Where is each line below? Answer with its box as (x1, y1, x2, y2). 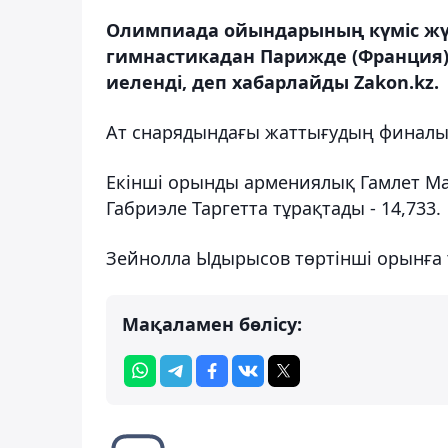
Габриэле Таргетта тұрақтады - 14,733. (106, 195, 441, 220)
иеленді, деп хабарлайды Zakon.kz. (106, 69, 439, 94)
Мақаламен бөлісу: (122, 311, 302, 336)
